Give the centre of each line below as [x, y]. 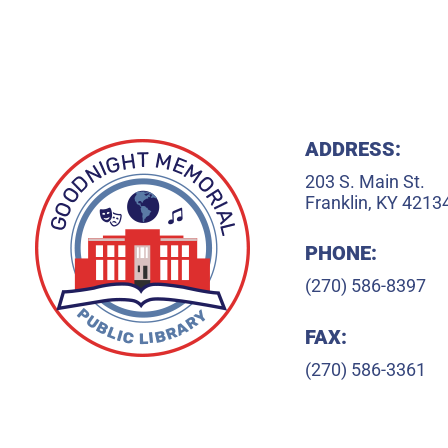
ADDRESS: [353, 148]
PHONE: [341, 253]
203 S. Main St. [365, 181]
